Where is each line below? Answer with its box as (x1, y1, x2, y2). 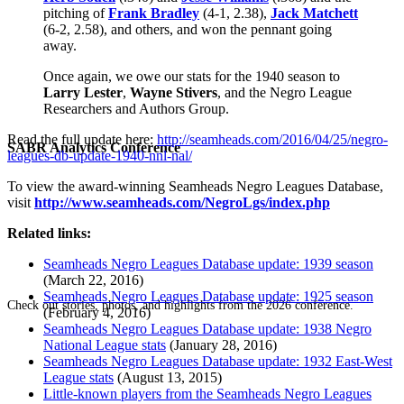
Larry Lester (43, 84, 123, 100)
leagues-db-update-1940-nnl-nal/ (7, 147, 192, 163)
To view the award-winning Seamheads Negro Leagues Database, (7, 178, 383, 194)
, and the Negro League (217, 84, 352, 100)
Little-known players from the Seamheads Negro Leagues (43, 385, 372, 401)
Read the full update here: (7, 131, 157, 147)
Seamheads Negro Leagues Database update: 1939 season (43, 255, 373, 271)
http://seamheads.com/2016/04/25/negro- (157, 131, 388, 147)
